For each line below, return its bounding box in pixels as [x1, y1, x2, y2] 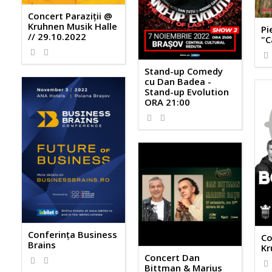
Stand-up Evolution [144, 86, 229, 98]
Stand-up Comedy [144, 65, 223, 78]
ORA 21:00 [144, 96, 190, 109]
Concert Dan [144, 251, 200, 263]
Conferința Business [28, 228, 117, 241]
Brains [28, 239, 56, 251]
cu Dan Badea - [144, 75, 211, 88]
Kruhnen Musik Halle [28, 20, 117, 33]
